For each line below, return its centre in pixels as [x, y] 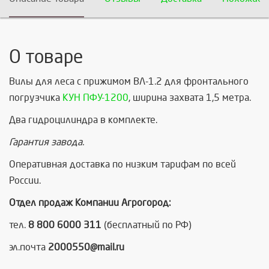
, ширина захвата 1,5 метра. [190, 98]
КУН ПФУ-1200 [95, 98]
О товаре [46, 57]
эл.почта [29, 247]
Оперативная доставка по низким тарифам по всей [122, 164]
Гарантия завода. [47, 142]
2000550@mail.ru [86, 247]
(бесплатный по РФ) [147, 225]
